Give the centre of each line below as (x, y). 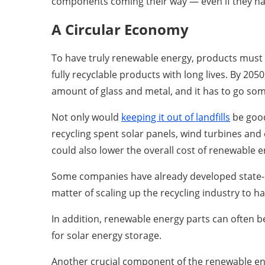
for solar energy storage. (108, 235)
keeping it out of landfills (176, 117)
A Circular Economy (120, 29)
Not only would (86, 117)
